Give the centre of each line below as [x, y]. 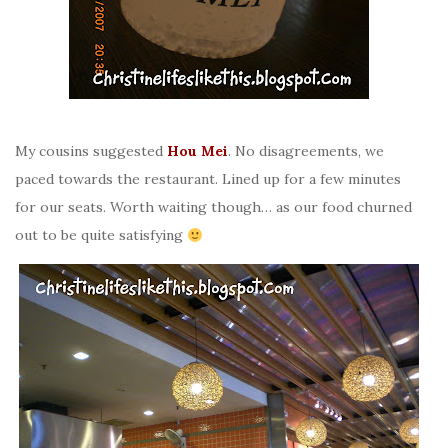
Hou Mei [197, 151]
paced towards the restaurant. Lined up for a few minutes [208, 179]
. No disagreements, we [306, 151]
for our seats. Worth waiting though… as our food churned [213, 207]
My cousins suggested [91, 151]
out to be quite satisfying [101, 235]
